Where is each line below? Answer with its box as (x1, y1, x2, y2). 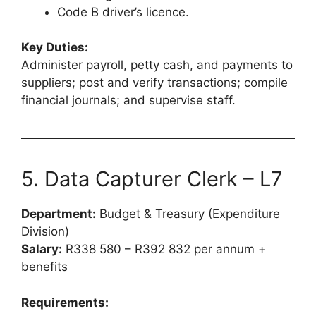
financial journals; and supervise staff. (21, 93, 236, 108)
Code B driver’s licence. (57, 4, 189, 19)
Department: (21, 207, 96, 221)
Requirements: (21, 295, 109, 310)
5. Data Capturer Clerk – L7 (21, 166, 283, 192)
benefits (21, 260, 68, 274)
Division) (21, 224, 69, 239)
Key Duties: (21, 40, 88, 55)
